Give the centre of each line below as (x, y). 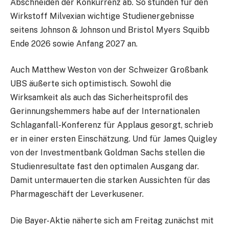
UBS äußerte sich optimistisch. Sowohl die (91, 84)
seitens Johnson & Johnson (61, 30)
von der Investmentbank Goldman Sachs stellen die (108, 153)
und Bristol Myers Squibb (161, 30)
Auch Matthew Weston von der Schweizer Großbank (109, 70)
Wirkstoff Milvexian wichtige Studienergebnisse (102, 16)
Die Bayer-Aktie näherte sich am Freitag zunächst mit (112, 220)
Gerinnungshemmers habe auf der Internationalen (105, 111)
